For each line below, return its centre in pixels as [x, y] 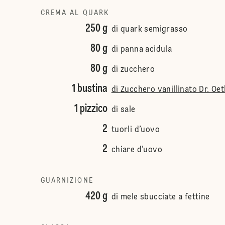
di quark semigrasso [149, 30]
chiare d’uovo [137, 150]
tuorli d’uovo [135, 130]
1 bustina [89, 89]
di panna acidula [142, 50]
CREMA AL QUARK [75, 13]
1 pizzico [91, 109]
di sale [123, 110]
